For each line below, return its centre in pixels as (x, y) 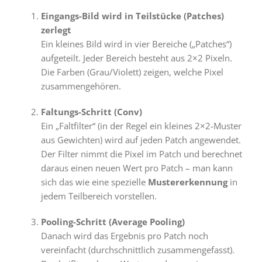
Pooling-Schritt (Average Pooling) (113, 222)
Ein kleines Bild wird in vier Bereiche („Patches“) (136, 44)
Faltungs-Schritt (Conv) (91, 112)
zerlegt (56, 30)
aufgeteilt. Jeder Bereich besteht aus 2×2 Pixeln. (136, 58)
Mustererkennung (187, 182)
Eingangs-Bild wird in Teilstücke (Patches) (132, 16)
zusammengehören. (81, 86)
